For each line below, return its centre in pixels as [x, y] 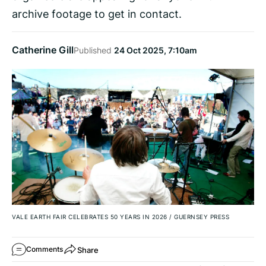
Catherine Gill [43, 50]
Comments [45, 249]
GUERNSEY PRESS [200, 217]
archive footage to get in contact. [97, 13]
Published [94, 50]
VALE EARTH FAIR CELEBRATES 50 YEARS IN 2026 [91, 217]
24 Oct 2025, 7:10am [156, 50]
